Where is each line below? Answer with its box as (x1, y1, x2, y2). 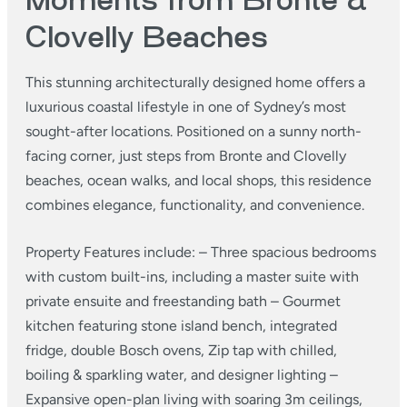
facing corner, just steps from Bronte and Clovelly (25, 147, 346, 164)
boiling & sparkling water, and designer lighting (25, 366, 326, 383)
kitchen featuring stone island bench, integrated (25, 317, 337, 334)
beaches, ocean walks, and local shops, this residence (25, 172, 372, 189)
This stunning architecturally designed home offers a (25, 74, 365, 91)
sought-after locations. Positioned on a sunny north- (25, 123, 362, 140)
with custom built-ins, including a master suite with (25, 268, 359, 285)
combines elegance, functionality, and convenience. (25, 196, 364, 213)
